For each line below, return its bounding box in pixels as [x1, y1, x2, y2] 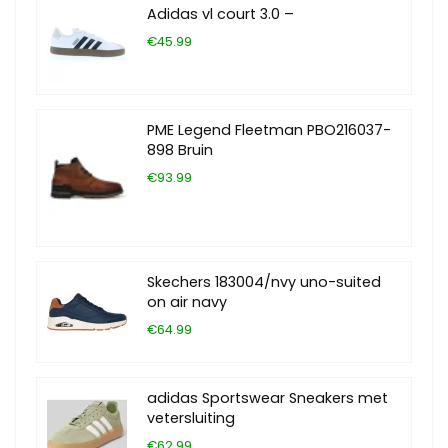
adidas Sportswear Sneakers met [147, 388, 388, 409]
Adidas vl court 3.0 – [147, 4, 294, 24]
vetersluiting [147, 408, 235, 429]
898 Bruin [147, 140, 213, 160]
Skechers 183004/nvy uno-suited [147, 272, 381, 293]
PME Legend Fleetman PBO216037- [147, 120, 391, 140]
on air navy [147, 292, 227, 313]
